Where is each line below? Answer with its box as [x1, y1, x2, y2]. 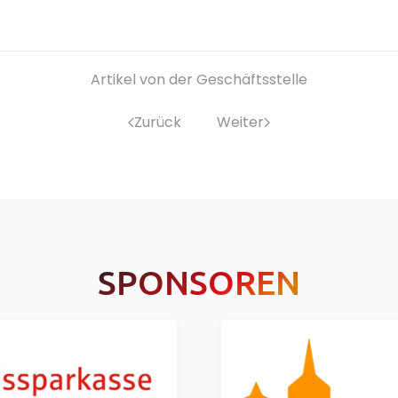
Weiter [217, 111, 264, 132]
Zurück [134, 111, 181, 132]
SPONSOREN [98, 260, 300, 302]
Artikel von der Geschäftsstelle [91, 68, 307, 90]
